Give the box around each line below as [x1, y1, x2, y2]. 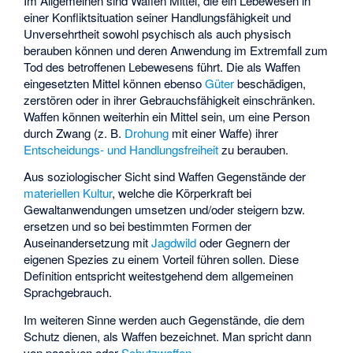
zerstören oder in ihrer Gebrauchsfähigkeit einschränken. [24, 91, 316, 108]
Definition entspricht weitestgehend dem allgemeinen [24, 267, 294, 284]
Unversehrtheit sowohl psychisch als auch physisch [24, 24, 292, 42]
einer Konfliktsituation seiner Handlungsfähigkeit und [24, 8, 292, 25]
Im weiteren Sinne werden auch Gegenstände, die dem [24, 310, 306, 328]
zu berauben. [218, 140, 289, 158]
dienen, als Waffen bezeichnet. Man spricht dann [60, 327, 312, 344]
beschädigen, [234, 74, 307, 91]
